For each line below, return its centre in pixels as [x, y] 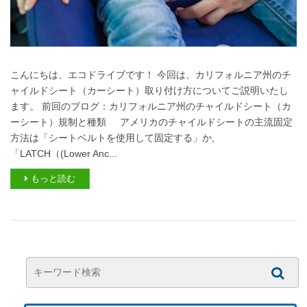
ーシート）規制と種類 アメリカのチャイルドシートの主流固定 [151, 122]
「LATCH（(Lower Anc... [64, 154]
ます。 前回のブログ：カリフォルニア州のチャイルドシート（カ [151, 107]
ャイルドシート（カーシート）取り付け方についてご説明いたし [149, 91]
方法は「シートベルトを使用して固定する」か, [112, 138]
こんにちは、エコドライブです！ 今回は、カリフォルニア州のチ [151, 75]
